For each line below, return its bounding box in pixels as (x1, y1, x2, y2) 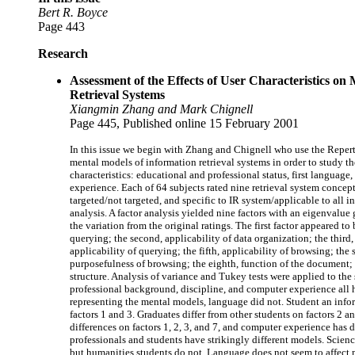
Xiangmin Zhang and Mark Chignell (70, 101, 253, 116)
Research (38, 46, 88, 60)
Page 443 (38, 19, 85, 33)
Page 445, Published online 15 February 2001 (70, 116, 299, 130)
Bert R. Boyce (38, 5, 108, 19)
